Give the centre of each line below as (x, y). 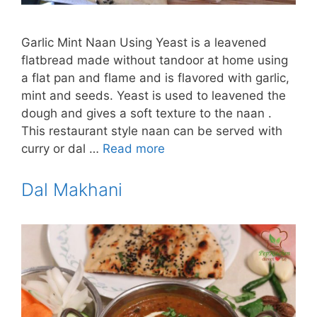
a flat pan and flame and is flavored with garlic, (155, 77)
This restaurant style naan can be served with (152, 131)
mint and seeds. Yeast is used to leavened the (154, 95)
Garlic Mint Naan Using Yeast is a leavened (144, 42)
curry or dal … (62, 148)
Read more (134, 148)
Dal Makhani (72, 189)
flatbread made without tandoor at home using (155, 60)
